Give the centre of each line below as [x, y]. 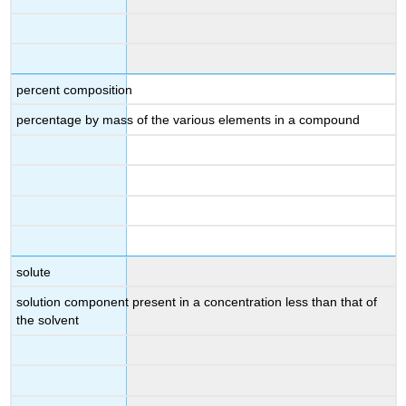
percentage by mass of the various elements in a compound [188, 120]
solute [34, 271]
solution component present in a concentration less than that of [197, 302]
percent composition [75, 89]
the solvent [48, 320]
